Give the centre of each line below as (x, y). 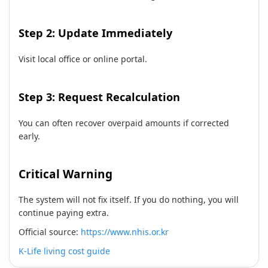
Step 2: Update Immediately (95, 33)
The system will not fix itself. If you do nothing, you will (129, 200)
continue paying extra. (64, 213)
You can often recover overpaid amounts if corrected (124, 123)
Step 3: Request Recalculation (99, 97)
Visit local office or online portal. (83, 59)
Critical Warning (66, 174)
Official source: (50, 232)
